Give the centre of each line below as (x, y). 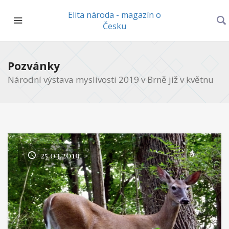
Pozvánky (34, 66)
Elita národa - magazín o (114, 15)
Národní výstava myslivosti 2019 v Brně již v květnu (111, 79)
